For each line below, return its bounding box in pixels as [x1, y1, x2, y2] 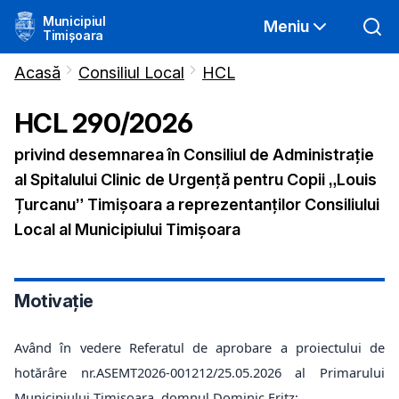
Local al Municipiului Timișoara [14, 220, 240, 239]
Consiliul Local [78, 63, 184, 82]
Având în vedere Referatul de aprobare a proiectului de [14, 338, 385, 356]
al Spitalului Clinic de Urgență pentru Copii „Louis [14, 170, 377, 189]
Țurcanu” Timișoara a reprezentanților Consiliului [14, 195, 379, 214]
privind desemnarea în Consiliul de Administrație [14, 145, 374, 164]
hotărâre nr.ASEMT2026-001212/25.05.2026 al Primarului [14, 363, 385, 381]
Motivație [14, 290, 94, 312]
